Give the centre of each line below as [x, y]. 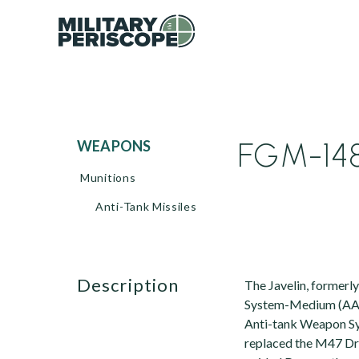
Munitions [108, 177]
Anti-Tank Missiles [146, 206]
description [135, 285]
